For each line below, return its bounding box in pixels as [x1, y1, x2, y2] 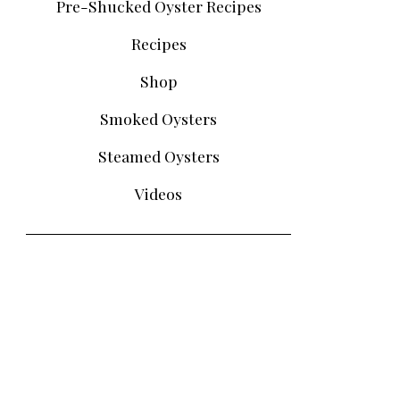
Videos [135, 183, 182, 204]
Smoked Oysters [100, 108, 217, 129]
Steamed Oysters [97, 146, 220, 167]
